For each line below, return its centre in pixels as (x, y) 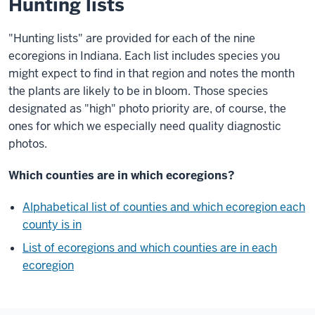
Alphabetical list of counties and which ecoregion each (164, 207)
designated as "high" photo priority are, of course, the (147, 109)
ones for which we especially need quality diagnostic (145, 126)
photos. (28, 144)
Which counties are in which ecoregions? (122, 175)
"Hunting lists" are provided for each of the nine (132, 38)
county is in (52, 225)
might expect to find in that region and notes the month (152, 73)
